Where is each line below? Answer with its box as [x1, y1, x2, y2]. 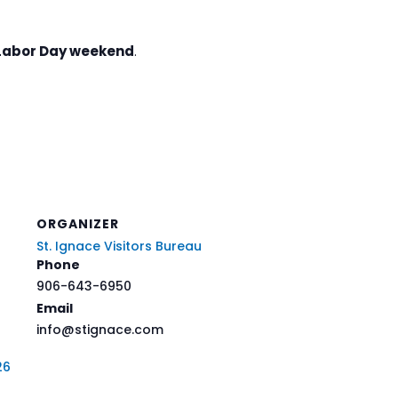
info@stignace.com [36, 320, 163, 338]
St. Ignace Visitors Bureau [36, 236, 202, 255]
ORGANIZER [36, 214, 119, 233]
